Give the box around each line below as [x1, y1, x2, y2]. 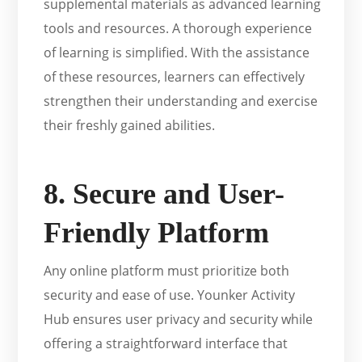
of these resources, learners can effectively [44, 68, 305, 86]
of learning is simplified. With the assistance [44, 44, 310, 62]
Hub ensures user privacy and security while [44, 310, 314, 329]
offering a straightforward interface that [44, 335, 288, 353]
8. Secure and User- [44, 178, 285, 211]
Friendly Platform [44, 217, 270, 250]
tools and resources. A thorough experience [44, 19, 313, 38]
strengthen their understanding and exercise [44, 92, 318, 111]
